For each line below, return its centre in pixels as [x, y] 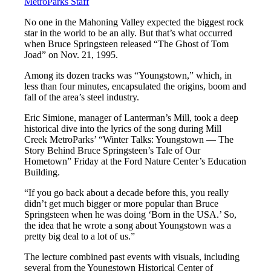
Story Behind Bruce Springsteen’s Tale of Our [113, 150]
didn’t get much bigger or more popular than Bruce [122, 203]
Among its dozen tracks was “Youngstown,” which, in [128, 75]
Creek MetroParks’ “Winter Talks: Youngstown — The [129, 139]
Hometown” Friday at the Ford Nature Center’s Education [135, 161]
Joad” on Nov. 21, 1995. [71, 54]
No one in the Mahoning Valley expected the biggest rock [134, 22]
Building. [42, 172]
